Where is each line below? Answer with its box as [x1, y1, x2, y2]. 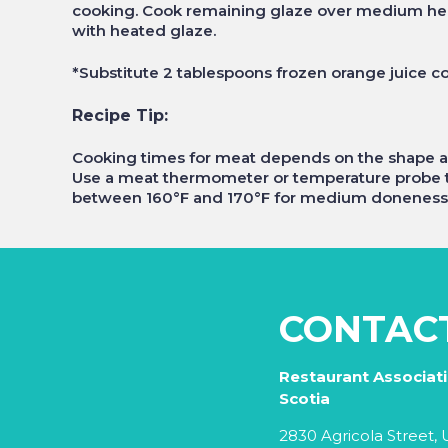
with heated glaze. [72, 20, 216, 40]
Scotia [279, 389, 331, 408]
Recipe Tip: [72, 105, 168, 125]
